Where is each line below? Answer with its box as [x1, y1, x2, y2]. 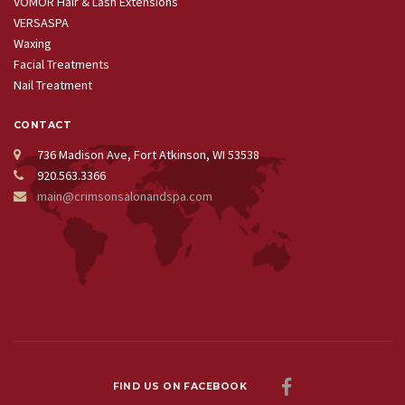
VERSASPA [14, 14, 69, 32]
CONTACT [14, 118, 72, 131]
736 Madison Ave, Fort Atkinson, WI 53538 [34, 146, 259, 163]
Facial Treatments [14, 56, 109, 73]
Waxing [14, 35, 52, 52]
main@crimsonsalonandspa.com [37, 187, 212, 204]
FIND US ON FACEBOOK [112, 380, 281, 392]
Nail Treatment [14, 77, 92, 94]
